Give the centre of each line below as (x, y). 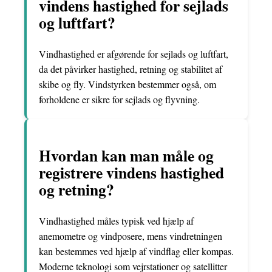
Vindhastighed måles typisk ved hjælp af (116, 221)
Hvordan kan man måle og (126, 155)
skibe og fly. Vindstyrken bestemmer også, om (127, 84)
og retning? (76, 189)
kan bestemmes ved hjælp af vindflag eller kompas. (136, 251)
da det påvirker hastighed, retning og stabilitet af (131, 69)
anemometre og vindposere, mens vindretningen (131, 236)
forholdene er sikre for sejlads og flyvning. (119, 100)
